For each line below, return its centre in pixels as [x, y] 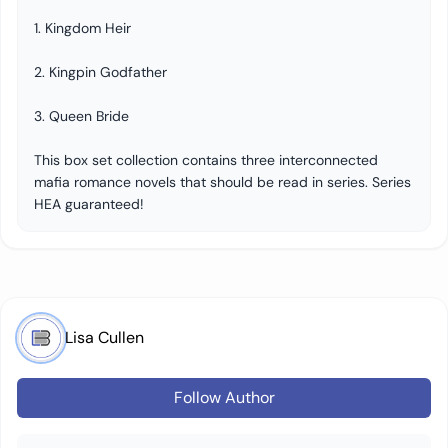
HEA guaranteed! [89, 204]
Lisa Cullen [104, 337]
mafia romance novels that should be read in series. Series [222, 182]
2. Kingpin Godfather [100, 72]
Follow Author [224, 397]
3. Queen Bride [81, 116]
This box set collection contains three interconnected [206, 160]
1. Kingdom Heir [82, 28]
